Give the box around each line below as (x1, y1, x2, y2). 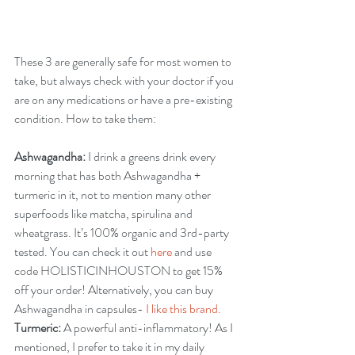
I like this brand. (146, 300, 221, 318)
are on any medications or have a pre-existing (14, 90, 235, 109)
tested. (14, 242, 50, 261)
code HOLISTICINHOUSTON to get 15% (14, 261, 225, 280)
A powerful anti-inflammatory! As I (63, 319, 235, 337)
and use (172, 242, 214, 261)
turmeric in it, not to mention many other (14, 185, 213, 204)
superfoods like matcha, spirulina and (14, 204, 195, 223)
